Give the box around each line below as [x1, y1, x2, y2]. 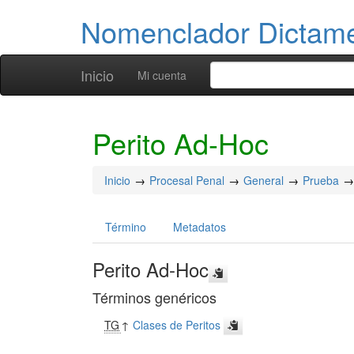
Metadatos [173, 219, 226, 235]
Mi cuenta [137, 67, 186, 83]
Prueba [303, 172, 339, 188]
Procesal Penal [149, 172, 224, 188]
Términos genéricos [92, 287, 217, 307]
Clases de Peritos [133, 317, 221, 333]
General [243, 172, 284, 188]
